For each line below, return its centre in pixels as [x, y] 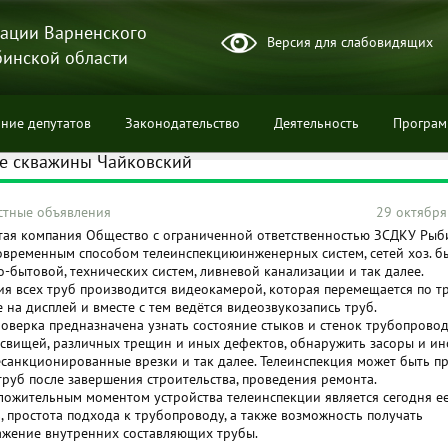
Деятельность [316, 123]
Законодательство [182, 123]
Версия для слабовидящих [350, 42]
